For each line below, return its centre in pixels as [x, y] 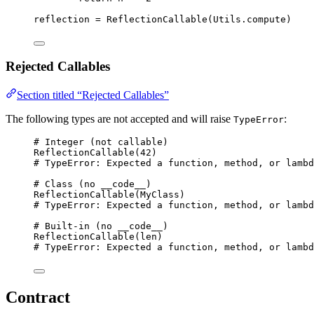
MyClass [160, 195]
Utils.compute [250, 19]
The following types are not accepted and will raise [120, 119]
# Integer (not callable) [101, 142]
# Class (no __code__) [93, 184]
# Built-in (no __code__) [101, 226]
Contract [38, 297]
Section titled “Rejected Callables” [93, 95]
